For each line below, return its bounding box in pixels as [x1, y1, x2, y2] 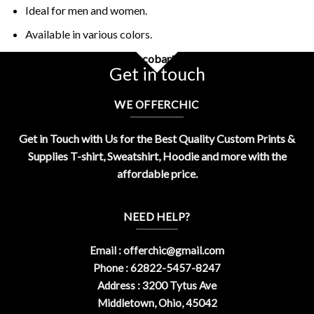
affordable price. [116, 166, 198, 180]
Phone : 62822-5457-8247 [93, 261, 221, 275]
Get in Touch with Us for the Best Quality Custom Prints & [19, 131, 295, 145]
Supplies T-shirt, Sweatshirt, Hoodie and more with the [27, 149, 287, 163]
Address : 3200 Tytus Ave [97, 279, 217, 292]
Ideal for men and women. [25, 3, 147, 17]
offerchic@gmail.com [123, 244, 224, 257]
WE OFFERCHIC [114, 98, 200, 111]
